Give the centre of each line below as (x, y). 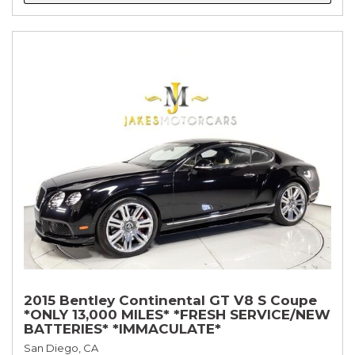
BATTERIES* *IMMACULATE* (122, 329)
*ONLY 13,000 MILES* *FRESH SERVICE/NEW (177, 315)
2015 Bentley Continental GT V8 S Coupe (170, 301)
